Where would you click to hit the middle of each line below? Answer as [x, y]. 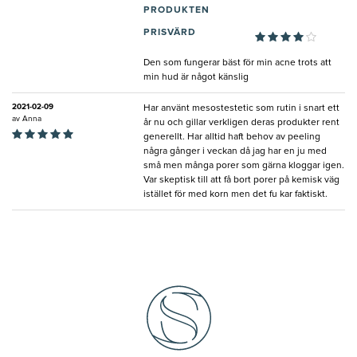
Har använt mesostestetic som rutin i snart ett [241, 109]
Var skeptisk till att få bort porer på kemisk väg [241, 180]
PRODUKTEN [177, 11]
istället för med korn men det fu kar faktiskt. [235, 195]
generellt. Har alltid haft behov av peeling [232, 137]
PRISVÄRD [170, 33]
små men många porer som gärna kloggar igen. [244, 166]
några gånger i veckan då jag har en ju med [235, 152]
